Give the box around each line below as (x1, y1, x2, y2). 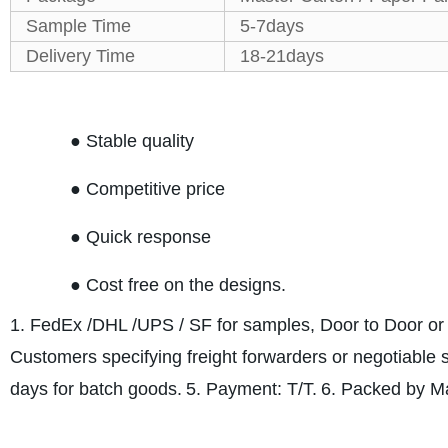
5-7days (239, 16, 304, 36)
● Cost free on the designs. (69, 275, 291, 295)
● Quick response (69, 227, 211, 247)
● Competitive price (69, 179, 225, 199)
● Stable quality (69, 131, 194, 151)
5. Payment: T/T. (185, 379, 317, 399)
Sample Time (25, 16, 131, 36)
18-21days (239, 46, 329, 66)
